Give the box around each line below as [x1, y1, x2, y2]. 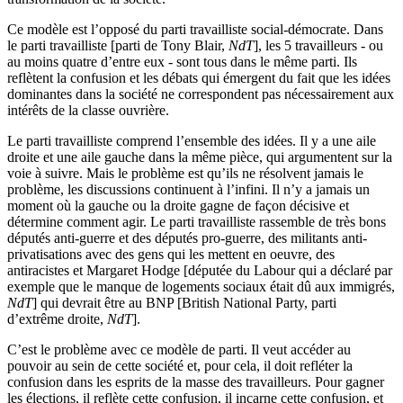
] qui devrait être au [32, 294, 146, 310]
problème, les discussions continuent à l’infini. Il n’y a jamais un [7, 181, 370, 197]
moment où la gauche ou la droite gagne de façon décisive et [7, 197, 349, 213]
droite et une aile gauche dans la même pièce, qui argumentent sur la [7, 148, 392, 165]
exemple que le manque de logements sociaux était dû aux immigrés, [7, 278, 395, 294]
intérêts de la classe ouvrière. [7, 102, 169, 118]
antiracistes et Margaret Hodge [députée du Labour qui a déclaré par [7, 262, 392, 278]
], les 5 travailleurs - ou [254, 37, 383, 53]
